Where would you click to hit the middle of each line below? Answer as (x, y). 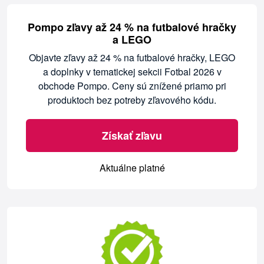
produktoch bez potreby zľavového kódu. (132, 100)
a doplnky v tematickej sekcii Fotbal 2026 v (132, 72)
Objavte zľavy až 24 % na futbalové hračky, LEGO (132, 58)
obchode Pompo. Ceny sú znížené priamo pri (132, 86)
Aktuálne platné (132, 168)
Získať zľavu (132, 136)
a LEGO (132, 40)
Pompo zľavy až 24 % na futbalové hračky (132, 27)
